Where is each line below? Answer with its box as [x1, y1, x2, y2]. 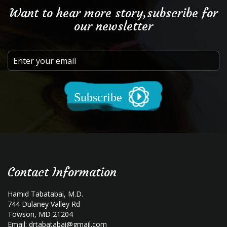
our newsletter [74, 18, 153, 34]
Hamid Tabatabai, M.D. [8, 188, 83, 199]
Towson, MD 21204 [8, 209, 73, 219]
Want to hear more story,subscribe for [9, 5, 218, 21]
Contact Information [8, 164, 117, 180]
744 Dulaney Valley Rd [8, 199, 80, 209]
